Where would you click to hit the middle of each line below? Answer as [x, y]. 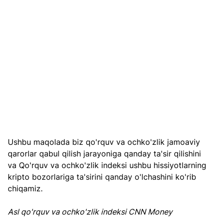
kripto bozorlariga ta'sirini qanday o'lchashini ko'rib [103, 177]
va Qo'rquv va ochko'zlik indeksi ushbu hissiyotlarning [108, 165]
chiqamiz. [25, 189]
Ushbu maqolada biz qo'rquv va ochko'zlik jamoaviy [105, 142]
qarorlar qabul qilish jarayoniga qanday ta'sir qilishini [106, 154]
